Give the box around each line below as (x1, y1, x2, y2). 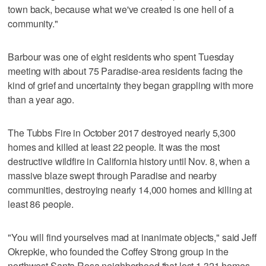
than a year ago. (8, 92, 75, 106)
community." (8, 16, 58, 30)
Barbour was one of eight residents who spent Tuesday (8, 49, 235, 64)
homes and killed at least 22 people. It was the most (8, 140, 220, 154)
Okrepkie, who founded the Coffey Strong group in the (8, 244, 229, 258)
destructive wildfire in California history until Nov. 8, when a (8, 154, 250, 168)
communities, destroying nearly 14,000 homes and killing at (8, 182, 252, 197)
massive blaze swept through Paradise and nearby (8, 168, 217, 182)
